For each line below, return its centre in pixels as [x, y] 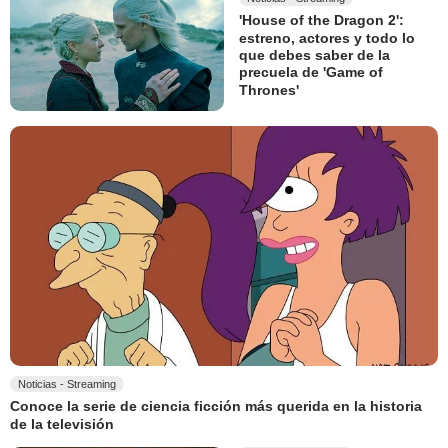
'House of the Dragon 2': [321, 20]
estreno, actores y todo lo [327, 37]
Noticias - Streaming [67, 384]
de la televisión [62, 424]
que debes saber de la [314, 55]
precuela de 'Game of [311, 72]
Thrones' [269, 89]
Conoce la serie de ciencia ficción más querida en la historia [216, 406]
